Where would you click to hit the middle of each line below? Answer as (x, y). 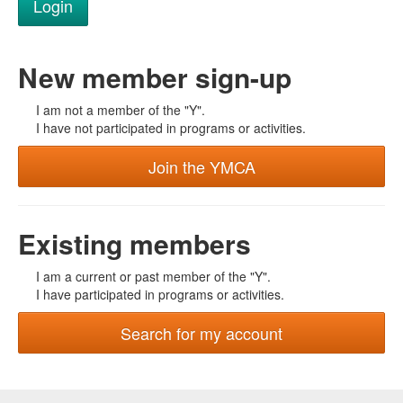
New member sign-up (155, 77)
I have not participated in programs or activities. (171, 128)
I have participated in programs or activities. (160, 294)
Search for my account (201, 333)
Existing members (134, 243)
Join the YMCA (201, 166)
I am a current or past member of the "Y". (153, 276)
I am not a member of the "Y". (121, 110)
